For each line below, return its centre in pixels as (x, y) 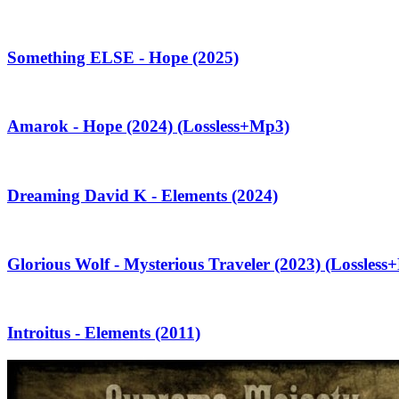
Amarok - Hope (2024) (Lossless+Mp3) (148, 126)
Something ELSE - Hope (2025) (123, 57)
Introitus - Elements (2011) (104, 333)
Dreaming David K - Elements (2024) (142, 195)
